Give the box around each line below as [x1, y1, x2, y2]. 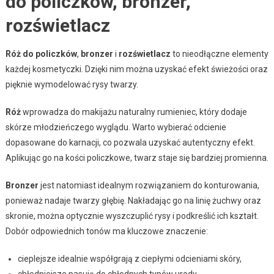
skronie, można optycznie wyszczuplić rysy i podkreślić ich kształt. [5, 210, 259, 221]
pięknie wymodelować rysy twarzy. [5, 79, 138, 89]
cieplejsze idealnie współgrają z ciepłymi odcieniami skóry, [17, 253, 242, 264]
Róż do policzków [5, 48, 77, 59]
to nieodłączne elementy [170, 48, 268, 59]
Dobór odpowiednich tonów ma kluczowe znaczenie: [5, 226, 208, 236]
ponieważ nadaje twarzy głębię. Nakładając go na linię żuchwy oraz [5, 195, 261, 206]
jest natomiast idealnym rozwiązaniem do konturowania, [38, 180, 259, 190]
